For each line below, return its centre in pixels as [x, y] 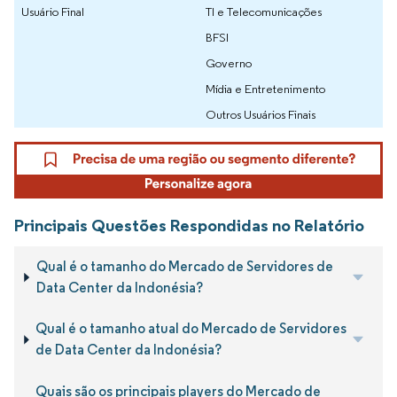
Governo [229, 63]
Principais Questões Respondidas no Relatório [189, 225]
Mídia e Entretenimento [265, 89]
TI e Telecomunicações [264, 12]
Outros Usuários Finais [261, 115]
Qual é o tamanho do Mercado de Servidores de [184, 267]
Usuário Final [53, 12]
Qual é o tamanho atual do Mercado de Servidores [191, 329]
